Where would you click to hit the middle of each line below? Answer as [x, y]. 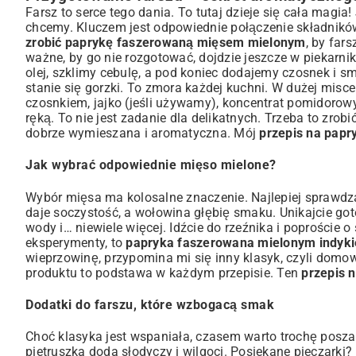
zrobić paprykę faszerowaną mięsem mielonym [166, 43]
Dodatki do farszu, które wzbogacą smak [150, 304]
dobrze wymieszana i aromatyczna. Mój [143, 133]
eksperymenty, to [76, 242]
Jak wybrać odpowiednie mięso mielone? [151, 165]
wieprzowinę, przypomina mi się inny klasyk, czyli [171, 257]
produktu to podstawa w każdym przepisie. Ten [164, 273]
